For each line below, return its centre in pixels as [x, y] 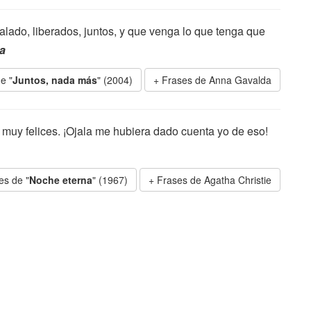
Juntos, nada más [55, 80]
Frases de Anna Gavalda [217, 80]
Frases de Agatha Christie [214, 180]
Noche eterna [61, 180]
